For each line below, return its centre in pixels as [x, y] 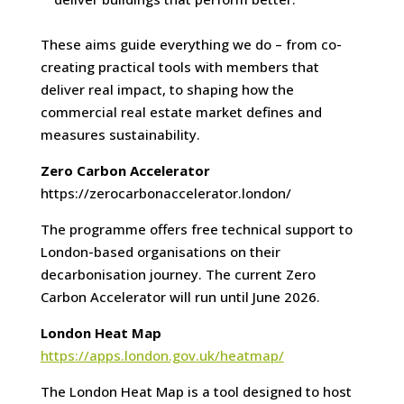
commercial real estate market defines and [181, 112]
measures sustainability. [120, 135]
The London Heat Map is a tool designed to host [196, 392]
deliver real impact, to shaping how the [167, 90]
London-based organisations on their [160, 252]
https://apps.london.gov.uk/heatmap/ [162, 356]
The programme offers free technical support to [196, 230]
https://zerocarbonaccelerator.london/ [165, 193]
